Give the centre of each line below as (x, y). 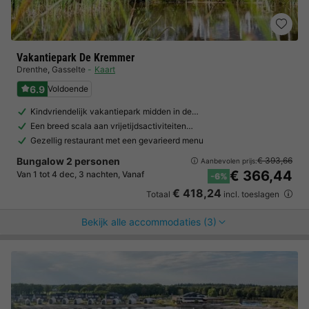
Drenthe (32, 69)
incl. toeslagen (251, 194)
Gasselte (69, 69)
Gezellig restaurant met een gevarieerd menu (117, 140)
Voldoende (68, 89)
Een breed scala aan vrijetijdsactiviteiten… (112, 126)
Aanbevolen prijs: (229, 160)
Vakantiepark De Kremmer (76, 58)
